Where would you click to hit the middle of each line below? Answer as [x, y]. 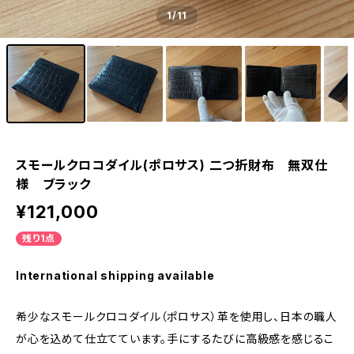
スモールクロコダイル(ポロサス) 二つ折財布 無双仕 [172, 165]
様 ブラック [53, 184]
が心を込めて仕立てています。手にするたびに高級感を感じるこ [175, 339]
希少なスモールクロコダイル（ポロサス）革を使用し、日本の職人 [177, 316]
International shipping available [115, 275]
